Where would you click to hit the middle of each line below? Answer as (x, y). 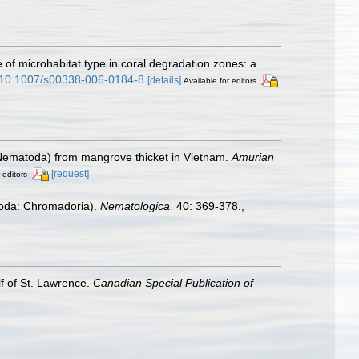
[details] (164, 80)
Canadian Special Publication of (173, 283)
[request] (70, 173)
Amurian (253, 157)
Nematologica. (137, 206)
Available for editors (220, 80)
